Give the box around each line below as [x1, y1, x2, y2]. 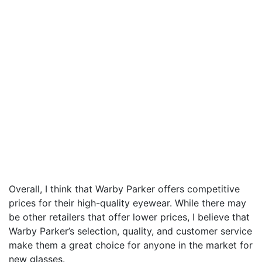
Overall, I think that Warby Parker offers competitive [9, 182, 240, 195]
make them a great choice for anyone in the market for [9, 239, 253, 251]
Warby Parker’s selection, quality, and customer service [9, 225, 252, 237]
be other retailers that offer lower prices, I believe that [9, 211, 250, 223]
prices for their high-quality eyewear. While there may [9, 196, 246, 209]
